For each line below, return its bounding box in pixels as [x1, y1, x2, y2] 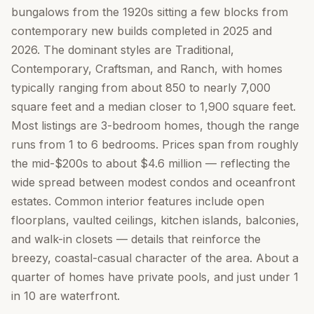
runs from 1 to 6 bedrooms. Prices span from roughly [11, 137, 299, 151]
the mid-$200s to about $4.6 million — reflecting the [11, 156, 290, 170]
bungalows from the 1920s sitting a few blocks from [11, 5, 288, 19]
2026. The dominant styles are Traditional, [11, 43, 234, 57]
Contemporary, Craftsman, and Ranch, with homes [11, 62, 282, 76]
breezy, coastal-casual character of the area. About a [11, 251, 299, 265]
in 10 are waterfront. [11, 289, 120, 303]
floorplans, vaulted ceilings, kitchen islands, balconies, [11, 213, 299, 227]
